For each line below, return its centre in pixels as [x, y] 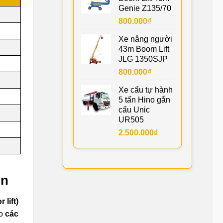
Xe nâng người [145, 39]
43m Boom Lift [144, 49]
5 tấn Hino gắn [144, 100]
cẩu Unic [134, 110]
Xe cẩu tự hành [146, 90]
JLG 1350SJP [143, 59]
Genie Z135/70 [145, 8]
